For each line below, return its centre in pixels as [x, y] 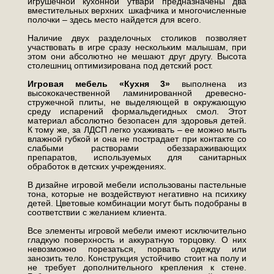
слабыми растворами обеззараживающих [137, 148]
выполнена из [209, 83]
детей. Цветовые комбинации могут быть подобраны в [137, 203]
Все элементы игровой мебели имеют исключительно [137, 230]
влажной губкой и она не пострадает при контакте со [137, 139]
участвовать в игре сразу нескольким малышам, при [137, 47]
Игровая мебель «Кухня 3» [99, 83]
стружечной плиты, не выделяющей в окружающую [137, 102]
